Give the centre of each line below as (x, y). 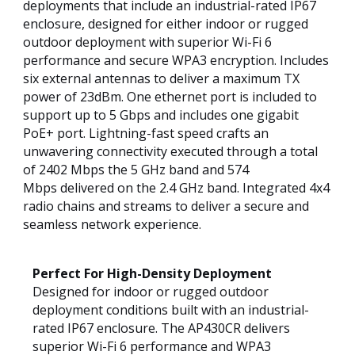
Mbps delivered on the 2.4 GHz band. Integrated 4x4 (176, 188)
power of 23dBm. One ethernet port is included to (170, 97)
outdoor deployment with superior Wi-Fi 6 (147, 42)
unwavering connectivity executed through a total (170, 151)
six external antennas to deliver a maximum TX (161, 78)
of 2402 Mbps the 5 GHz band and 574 (136, 170)
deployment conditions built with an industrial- (171, 310)
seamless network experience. (112, 224)
